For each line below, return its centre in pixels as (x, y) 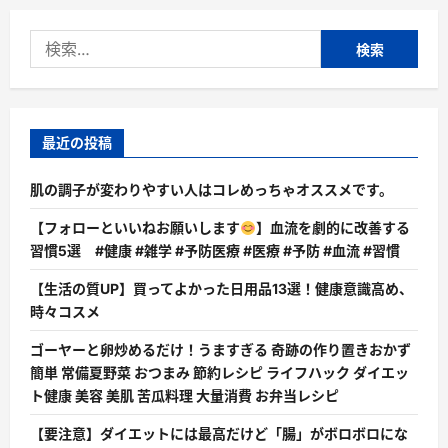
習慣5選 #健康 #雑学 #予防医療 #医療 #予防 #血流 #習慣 (215, 251)
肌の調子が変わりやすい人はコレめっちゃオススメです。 (211, 190)
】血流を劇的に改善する (332, 228)
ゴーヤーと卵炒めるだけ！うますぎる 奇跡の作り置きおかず (220, 350)
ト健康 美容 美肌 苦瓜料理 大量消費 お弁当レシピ (184, 396)
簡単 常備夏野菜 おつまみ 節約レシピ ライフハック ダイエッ (219, 373)
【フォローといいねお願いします (135, 228)
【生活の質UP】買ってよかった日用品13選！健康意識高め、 (221, 289)
